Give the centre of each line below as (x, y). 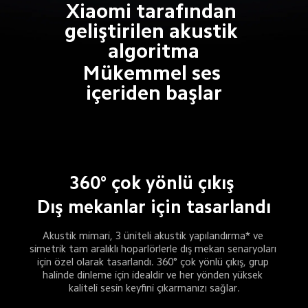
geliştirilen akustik (154, 31)
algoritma (154, 51)
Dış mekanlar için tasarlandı (154, 207)
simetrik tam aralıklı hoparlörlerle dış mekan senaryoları (154, 249)
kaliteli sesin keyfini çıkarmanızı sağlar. (154, 288)
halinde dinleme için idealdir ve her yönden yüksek (154, 275)
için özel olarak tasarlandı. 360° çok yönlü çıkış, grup (154, 262)
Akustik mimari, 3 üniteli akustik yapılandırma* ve (154, 236)
